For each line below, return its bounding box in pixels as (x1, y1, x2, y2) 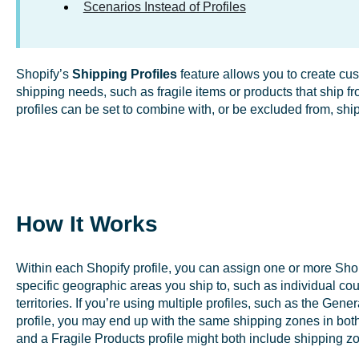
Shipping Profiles (71, 67, 177, 81)
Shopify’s (15, 67, 72, 81)
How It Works (15, 212, 158, 237)
